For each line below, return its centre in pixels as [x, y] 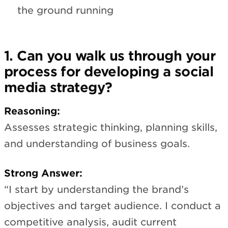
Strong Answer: [43, 174]
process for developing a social [109, 71]
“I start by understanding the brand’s [96, 190]
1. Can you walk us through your [110, 55]
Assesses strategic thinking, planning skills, [111, 127]
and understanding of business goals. [97, 144]
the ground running [65, 10]
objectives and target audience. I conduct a [112, 206]
